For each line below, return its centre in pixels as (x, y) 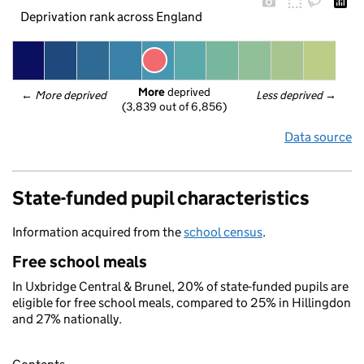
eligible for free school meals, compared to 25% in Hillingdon (182, 303)
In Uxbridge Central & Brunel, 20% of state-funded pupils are (180, 286)
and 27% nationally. (67, 319)
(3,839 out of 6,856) (174, 107)
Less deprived (290, 95)
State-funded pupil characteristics (161, 198)
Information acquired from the (98, 232)
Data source (318, 137)
